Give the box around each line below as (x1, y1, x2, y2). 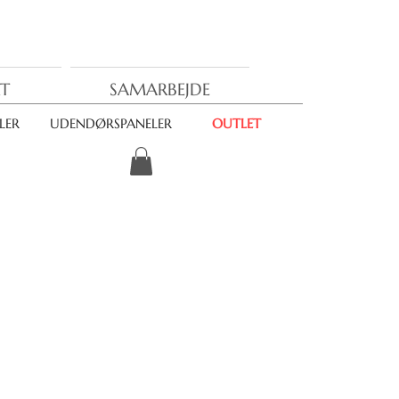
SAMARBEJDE (110, 78, 210, 100)
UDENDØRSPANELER (49, 115, 172, 132)
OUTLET (211, 115, 261, 132)
